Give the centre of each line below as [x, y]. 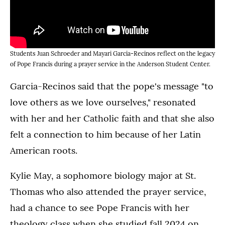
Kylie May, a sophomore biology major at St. [103, 175]
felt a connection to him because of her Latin [105, 134]
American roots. [44, 150]
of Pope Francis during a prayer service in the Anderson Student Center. [110, 64]
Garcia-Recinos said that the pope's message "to [112, 86]
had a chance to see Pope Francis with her [100, 207]
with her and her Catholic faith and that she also [112, 118]
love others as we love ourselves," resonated [103, 102]
